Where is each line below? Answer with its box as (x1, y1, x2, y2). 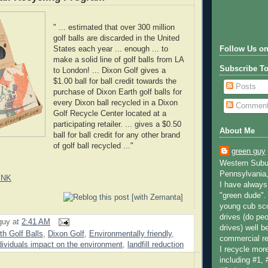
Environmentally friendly (89, 230, 172, 239)
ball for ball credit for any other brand (53, 130, 180, 139)
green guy (232, 147, 266, 156)
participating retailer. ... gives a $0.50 (53, 120, 181, 129)
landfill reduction (127, 240, 184, 249)
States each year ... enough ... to (53, 44, 168, 53)
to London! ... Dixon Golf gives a (53, 66, 166, 75)
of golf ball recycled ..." (53, 141, 133, 150)
